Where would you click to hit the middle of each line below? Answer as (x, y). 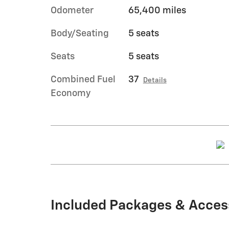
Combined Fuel (83, 79)
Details (155, 80)
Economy (71, 93)
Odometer (72, 10)
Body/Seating (80, 33)
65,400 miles (157, 10)
